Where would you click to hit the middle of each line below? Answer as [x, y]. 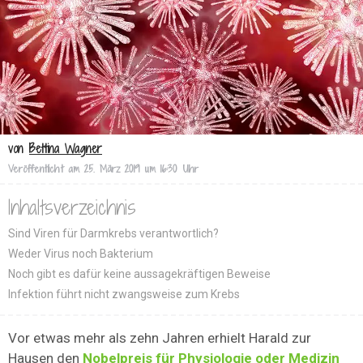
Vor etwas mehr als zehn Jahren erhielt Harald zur [160, 338]
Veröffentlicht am [44, 169]
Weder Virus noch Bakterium [81, 254]
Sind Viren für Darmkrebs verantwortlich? [113, 234]
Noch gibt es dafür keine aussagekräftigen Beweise [139, 274]
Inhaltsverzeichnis [72, 207]
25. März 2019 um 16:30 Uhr [141, 169]
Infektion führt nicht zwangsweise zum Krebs [124, 295]
